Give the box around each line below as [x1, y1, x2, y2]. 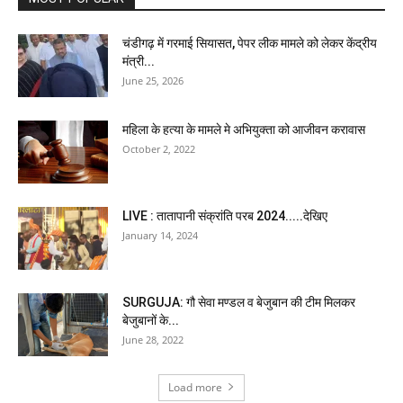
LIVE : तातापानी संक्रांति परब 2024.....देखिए [122, 208, 327, 223]
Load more [168, 379, 222, 395]
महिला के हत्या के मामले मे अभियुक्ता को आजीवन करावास [122, 121, 365, 137]
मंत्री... [122, 53, 155, 68]
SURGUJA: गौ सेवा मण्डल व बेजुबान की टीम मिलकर [122, 294, 355, 309]
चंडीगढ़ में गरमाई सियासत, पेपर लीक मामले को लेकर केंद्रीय [122, 35, 377, 50]
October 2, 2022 [122, 141, 195, 156]
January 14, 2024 [122, 228, 198, 242]
